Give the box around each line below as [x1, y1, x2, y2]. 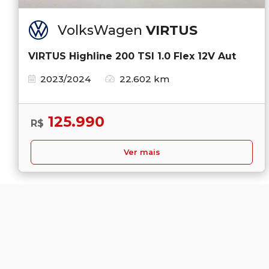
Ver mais [123, 147, 160, 157]
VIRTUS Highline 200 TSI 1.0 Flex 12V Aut [28, 50, 236, 62]
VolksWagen [58, 22, 146, 38]
